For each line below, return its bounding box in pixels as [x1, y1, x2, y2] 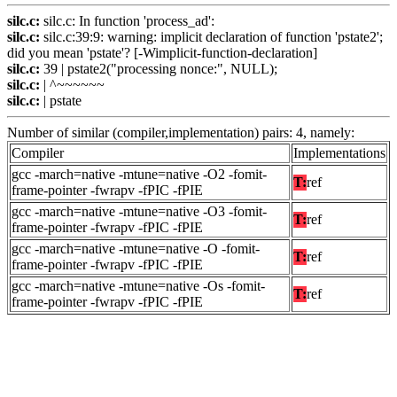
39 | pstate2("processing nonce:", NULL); [40, 61, 277, 77]
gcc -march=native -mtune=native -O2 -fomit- [12, 167, 267, 183]
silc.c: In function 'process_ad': [40, 13, 214, 29]
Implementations [293, 145, 385, 161]
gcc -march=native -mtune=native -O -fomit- [12, 241, 260, 257]
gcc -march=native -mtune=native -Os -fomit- [12, 278, 265, 294]
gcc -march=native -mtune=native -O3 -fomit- [12, 204, 267, 220]
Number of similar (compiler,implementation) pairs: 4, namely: [7, 125, 354, 141]
